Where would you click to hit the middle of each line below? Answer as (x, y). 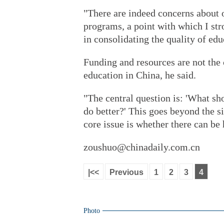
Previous (126, 172)
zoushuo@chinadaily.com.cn (142, 147)
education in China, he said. (140, 75)
